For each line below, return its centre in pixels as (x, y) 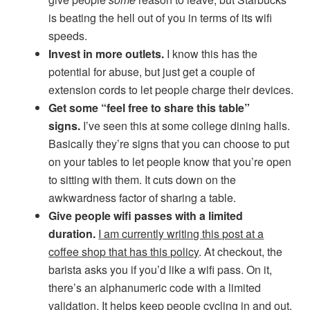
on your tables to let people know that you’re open (170, 162)
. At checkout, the (241, 252)
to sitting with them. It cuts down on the (143, 180)
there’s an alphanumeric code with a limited (155, 288)
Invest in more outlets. (107, 54)
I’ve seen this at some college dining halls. (187, 126)
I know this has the (211, 54)
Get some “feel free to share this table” (149, 108)
